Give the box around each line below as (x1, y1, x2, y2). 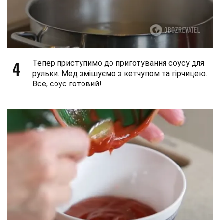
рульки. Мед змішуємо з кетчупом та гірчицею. (32, 69, 207, 79)
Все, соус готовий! (32, 79, 102, 89)
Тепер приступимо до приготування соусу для (32, 58, 204, 68)
